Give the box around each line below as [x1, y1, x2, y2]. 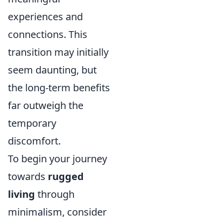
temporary [8, 116, 56, 130]
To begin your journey [8, 151, 107, 165]
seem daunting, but [8, 63, 97, 76]
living [8, 187, 35, 201]
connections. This [8, 27, 87, 41]
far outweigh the [8, 98, 83, 112]
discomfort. [8, 134, 61, 147]
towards [8, 169, 48, 183]
